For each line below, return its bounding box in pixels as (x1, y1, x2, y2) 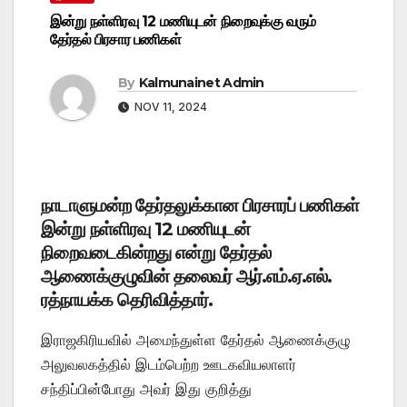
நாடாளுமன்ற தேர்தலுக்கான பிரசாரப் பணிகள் (41, 194, 359, 216)
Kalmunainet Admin (138, 74, 264, 91)
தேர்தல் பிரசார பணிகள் (50, 30, 181, 48)
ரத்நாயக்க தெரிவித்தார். (41, 288, 213, 311)
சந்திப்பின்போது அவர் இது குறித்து (41, 379, 252, 398)
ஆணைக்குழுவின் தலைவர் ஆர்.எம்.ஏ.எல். (41, 264, 332, 287)
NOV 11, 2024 (132, 99, 207, 114)
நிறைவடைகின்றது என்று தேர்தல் (41, 241, 271, 263)
